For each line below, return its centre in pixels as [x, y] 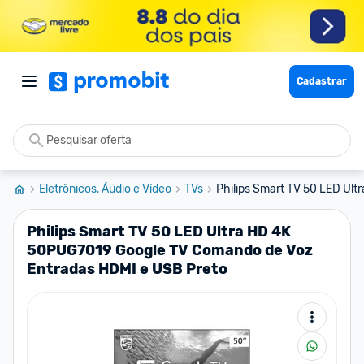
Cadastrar [322, 81]
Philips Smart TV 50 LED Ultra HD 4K [159, 232]
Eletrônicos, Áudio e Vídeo [105, 189]
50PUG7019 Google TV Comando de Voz [170, 250]
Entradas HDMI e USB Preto [127, 269]
